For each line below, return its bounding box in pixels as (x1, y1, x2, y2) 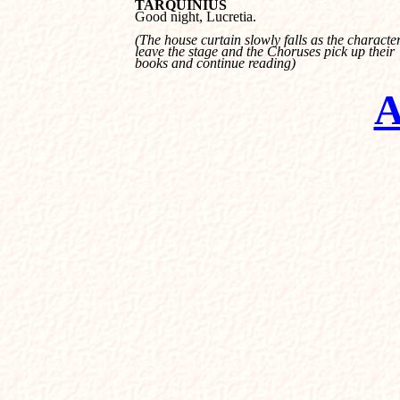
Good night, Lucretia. (135, 9, 256, 24)
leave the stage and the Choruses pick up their (135, 44, 398, 59)
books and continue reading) (135, 55, 296, 71)
